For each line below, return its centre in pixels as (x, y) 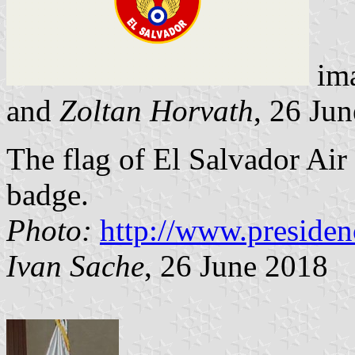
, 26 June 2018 (236, 265)
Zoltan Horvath (157, 110)
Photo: (49, 230)
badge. (48, 194)
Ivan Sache (75, 265)
